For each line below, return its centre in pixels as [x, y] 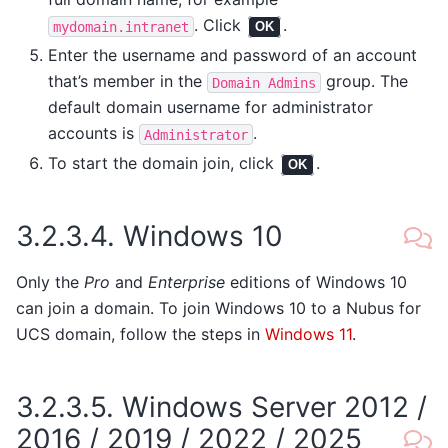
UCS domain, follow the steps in [140, 334]
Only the [50, 282]
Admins [292, 82]
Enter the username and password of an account [232, 55]
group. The [364, 81]
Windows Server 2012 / [274, 407]
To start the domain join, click [163, 163]
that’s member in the [127, 81]
